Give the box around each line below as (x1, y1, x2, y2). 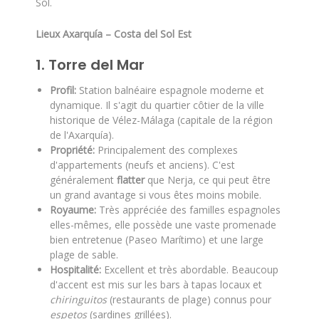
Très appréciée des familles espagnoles (96, 203, 281, 216)
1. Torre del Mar (36, 55, 145, 75)
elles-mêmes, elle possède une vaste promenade (50, 218, 276, 231)
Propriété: (50, 143, 95, 157)
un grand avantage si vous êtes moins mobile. (50, 188, 261, 202)
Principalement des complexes (95, 143, 238, 157)
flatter (117, 173, 145, 187)
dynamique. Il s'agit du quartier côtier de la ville (50, 98, 264, 112)
